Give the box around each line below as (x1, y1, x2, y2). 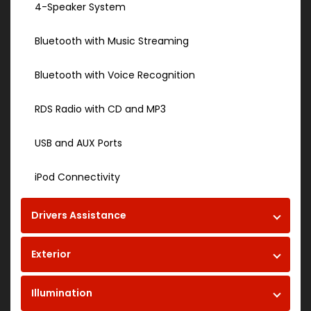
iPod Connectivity (35, 170, 120, 185)
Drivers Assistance (31, 208, 126, 223)
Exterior (31, 247, 71, 262)
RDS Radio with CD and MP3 (35, 102, 166, 117)
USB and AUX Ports (35, 136, 122, 151)
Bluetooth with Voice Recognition (35, 68, 195, 83)
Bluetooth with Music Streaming (35, 34, 189, 49)
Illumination (31, 286, 92, 301)
